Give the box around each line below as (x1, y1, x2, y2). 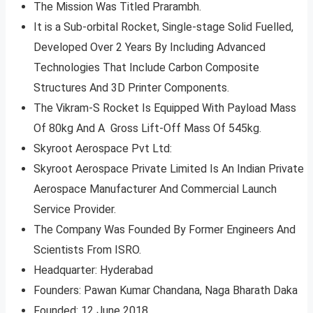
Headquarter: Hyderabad (34, 263, 153, 277)
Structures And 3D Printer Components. (34, 80, 229, 94)
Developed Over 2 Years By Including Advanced (34, 40, 265, 54)
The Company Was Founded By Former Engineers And (34, 222, 296, 236)
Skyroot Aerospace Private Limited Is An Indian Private (34, 161, 304, 175)
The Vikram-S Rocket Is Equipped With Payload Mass (34, 101, 296, 115)
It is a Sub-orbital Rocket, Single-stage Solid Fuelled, (34, 20, 293, 34)
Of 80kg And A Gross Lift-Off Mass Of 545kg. (34, 121, 264, 135)
